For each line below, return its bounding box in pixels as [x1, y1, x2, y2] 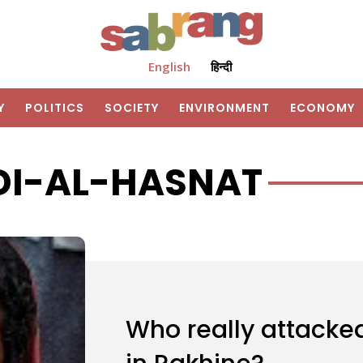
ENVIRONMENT [179, 100, 270, 117]
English [147, 58, 190, 75]
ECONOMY [290, 100, 355, 117]
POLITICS [25, 100, 84, 117]
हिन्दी [210, 58, 232, 75]
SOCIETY [105, 100, 159, 117]
